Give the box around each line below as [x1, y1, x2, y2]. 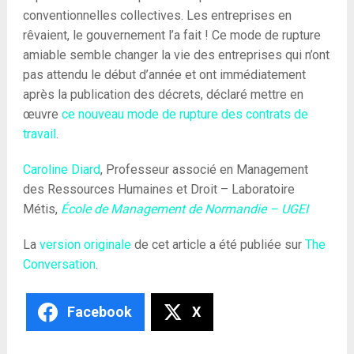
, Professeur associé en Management [100, 161, 308, 177]
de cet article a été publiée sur [130, 236, 305, 252]
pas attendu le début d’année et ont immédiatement [22, 66, 306, 82]
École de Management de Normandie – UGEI [60, 201, 308, 217]
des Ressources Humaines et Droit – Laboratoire [22, 181, 295, 197]
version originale [39, 236, 131, 252]
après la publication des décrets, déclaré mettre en [22, 86, 303, 102]
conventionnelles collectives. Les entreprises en [22, 7, 292, 23]
